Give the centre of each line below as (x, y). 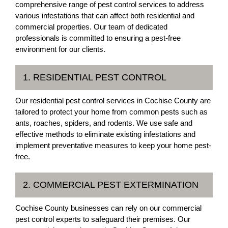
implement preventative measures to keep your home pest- (113, 145)
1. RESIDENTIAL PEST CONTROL (95, 77)
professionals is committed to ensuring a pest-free (98, 38)
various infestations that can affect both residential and (105, 15)
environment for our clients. (61, 49)
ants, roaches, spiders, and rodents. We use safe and (104, 123)
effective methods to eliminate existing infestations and (105, 134)
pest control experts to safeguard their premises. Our (103, 219)
